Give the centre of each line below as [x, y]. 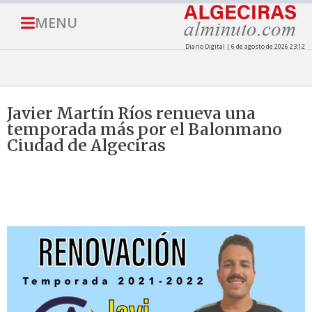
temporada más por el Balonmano [145, 130]
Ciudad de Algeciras [86, 146]
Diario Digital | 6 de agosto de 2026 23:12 [245, 47]
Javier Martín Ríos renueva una [131, 114]
